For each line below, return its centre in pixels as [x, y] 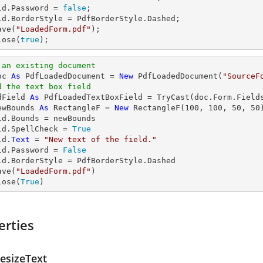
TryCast [173, 97]
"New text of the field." [100, 139]
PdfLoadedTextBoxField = [98, 97]
